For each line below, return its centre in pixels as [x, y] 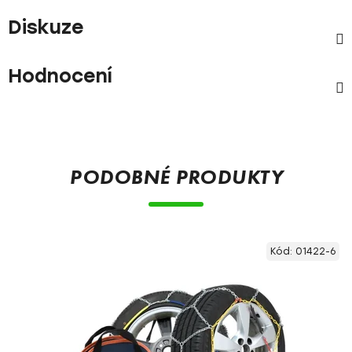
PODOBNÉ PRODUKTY [176, 177]
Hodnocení [60, 76]
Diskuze [46, 27]
